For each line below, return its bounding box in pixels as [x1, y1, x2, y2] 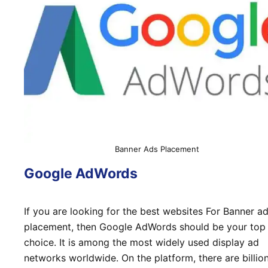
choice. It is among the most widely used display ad [24, 236, 259, 248]
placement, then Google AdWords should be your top [24, 220, 266, 233]
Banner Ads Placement [115, 144, 199, 154]
